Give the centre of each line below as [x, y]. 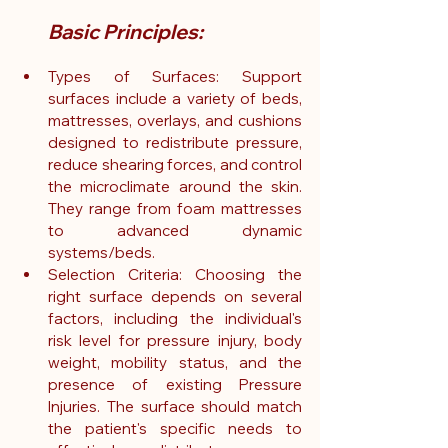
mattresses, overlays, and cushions [175, 121]
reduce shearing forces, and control [175, 165]
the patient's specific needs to [175, 429]
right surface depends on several [175, 297]
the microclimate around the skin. [175, 187]
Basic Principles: [125, 32]
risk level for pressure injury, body [175, 341]
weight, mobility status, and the [175, 363]
